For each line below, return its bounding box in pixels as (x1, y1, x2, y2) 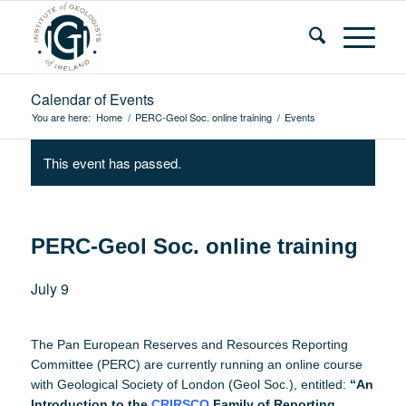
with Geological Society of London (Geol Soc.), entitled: (30, 377, 350, 391)
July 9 (30, 278, 69, 299)
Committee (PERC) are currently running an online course (30, 357, 362, 372)
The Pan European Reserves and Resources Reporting (30, 337, 348, 352)
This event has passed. (43, 153, 181, 172)
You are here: (31, 110, 91, 124)
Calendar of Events (30, 89, 154, 110)
